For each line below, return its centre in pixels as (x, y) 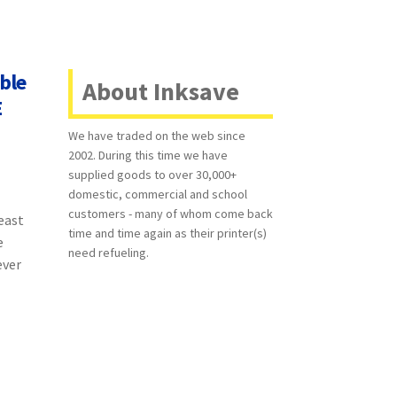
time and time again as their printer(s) (167, 234)
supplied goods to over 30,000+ (152, 175)
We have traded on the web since (156, 136)
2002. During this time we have (148, 156)
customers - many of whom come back (170, 214)
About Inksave (160, 92)
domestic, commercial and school (157, 195)
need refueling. (108, 253)
